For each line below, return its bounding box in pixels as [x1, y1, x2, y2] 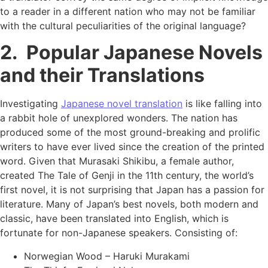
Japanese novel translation [61, 98, 182, 110]
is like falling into [182, 98, 262, 110]
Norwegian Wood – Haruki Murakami [24, 249, 190, 262]
